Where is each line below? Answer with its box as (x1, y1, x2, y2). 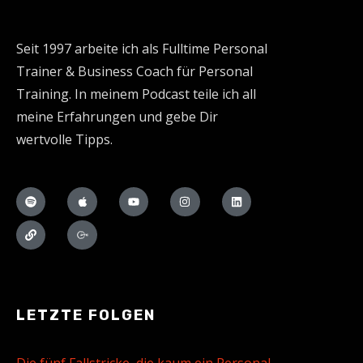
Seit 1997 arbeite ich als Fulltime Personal (16, 39, 267, 58)
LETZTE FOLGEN (16, 306, 156, 325)
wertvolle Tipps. (16, 130, 113, 148)
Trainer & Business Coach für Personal (16, 62, 253, 80)
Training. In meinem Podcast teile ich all (16, 84, 256, 103)
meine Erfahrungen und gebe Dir (16, 107, 218, 126)
